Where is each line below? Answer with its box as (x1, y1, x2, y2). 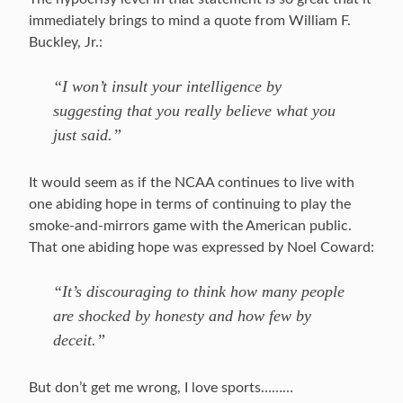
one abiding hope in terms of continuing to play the (29, 197, 351, 211)
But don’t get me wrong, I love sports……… (29, 381, 293, 395)
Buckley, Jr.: (29, 35, 103, 49)
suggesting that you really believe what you (53, 102, 336, 120)
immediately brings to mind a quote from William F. (29, 13, 351, 28)
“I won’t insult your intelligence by (53, 77, 282, 95)
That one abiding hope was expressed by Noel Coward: (29, 240, 374, 255)
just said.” (53, 126, 121, 144)
